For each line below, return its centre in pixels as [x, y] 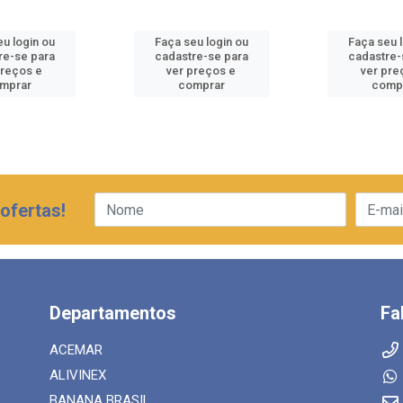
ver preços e [201, 71]
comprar [201, 85]
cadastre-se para [201, 56]
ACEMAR [76, 350]
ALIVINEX [77, 375]
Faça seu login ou [201, 42]
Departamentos [112, 313]
